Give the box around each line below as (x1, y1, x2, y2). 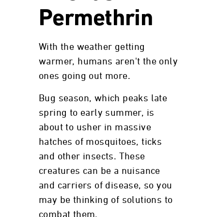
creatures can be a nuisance (39, 166, 160, 176)
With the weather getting (39, 42, 145, 52)
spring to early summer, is (39, 108, 155, 118)
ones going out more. (39, 71, 130, 81)
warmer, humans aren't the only (39, 57, 178, 66)
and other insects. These (39, 152, 145, 161)
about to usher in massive (39, 123, 151, 132)
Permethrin (39, 8, 153, 31)
